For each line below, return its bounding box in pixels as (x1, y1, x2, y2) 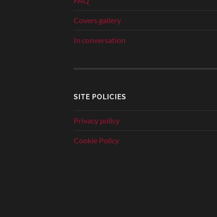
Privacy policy (74, 115, 120, 125)
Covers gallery (74, 15, 121, 25)
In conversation (74, 35, 125, 45)
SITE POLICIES (74, 92, 126, 101)
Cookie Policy (74, 135, 119, 145)
